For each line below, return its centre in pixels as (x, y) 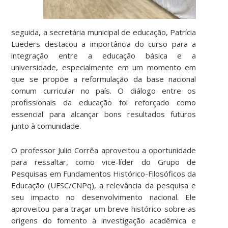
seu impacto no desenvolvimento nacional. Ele (104, 197)
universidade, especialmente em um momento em (104, 67)
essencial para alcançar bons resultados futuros (104, 114)
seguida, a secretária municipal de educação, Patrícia (104, 32)
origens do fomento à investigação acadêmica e (104, 220)
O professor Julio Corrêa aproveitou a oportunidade (104, 150)
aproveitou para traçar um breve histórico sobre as (104, 208)
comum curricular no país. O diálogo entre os (104, 90)
